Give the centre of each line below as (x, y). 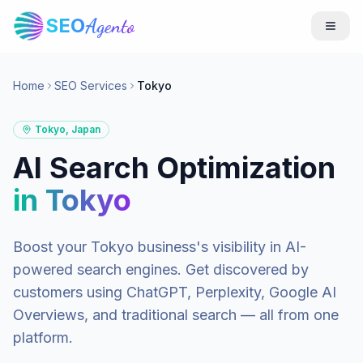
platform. (43, 337)
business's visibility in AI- (220, 247)
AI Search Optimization (174, 168)
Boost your (52, 247)
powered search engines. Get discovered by (161, 269)
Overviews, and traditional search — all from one (176, 315)
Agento (110, 26)
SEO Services (91, 85)
